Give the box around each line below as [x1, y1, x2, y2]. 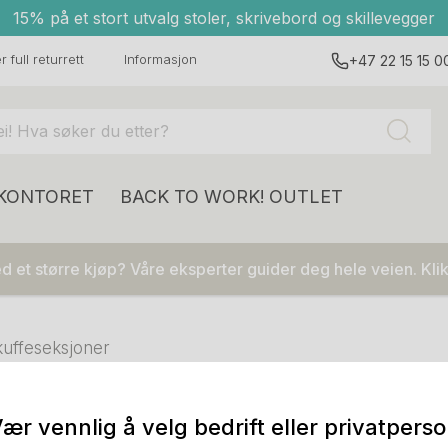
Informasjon [124, 51, 197, 67]
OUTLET [269, 186, 343, 207]
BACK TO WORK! [120, 186, 265, 207]
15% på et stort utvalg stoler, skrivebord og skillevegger [13, 8, 435, 28]
